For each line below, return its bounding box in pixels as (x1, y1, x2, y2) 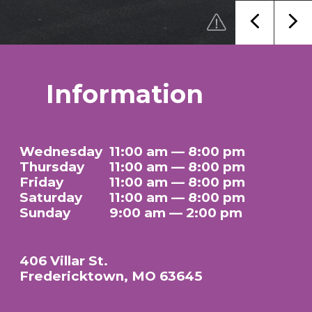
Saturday (19, 189, 90, 205)
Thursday (19, 159, 92, 175)
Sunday (19, 205, 78, 221)
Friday (19, 174, 71, 190)
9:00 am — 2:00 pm (109, 205, 243, 221)
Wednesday (19, 143, 110, 159)
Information (46, 79, 204, 109)
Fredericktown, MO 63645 (19, 268, 203, 284)
